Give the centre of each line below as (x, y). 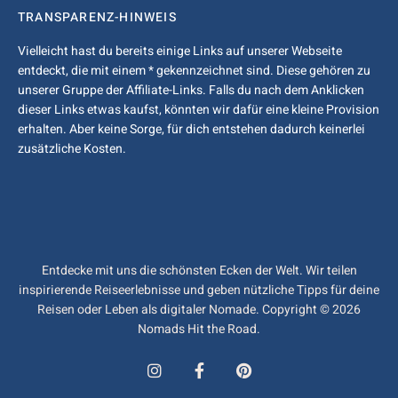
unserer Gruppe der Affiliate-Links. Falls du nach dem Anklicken (191, 90)
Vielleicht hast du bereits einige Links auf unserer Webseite (180, 51)
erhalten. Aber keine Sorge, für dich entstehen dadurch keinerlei (191, 129)
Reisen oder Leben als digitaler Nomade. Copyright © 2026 (199, 309)
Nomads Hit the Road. (199, 329)
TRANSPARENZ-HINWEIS (97, 17)
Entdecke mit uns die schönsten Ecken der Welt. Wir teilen (199, 270)
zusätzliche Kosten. (72, 148)
